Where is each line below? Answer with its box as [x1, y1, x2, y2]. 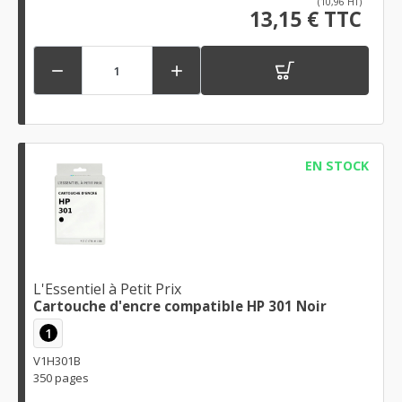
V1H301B [33, 352, 81, 369]
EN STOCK [304, 157, 369, 175]
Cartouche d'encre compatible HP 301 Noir [33, 296, 327, 315]
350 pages [33, 369, 89, 386]
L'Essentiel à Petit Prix [33, 278, 181, 299]
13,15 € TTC [249, 5, 362, 34]
